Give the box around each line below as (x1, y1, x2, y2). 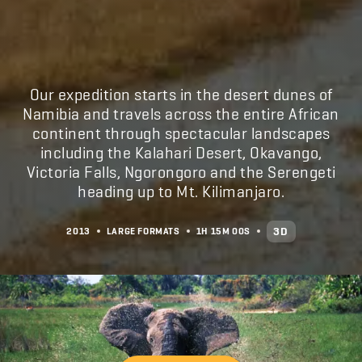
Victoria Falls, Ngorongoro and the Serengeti (26, 161, 336, 183)
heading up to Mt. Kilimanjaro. (78, 180, 284, 202)
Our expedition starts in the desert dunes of (29, 83, 333, 105)
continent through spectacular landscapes (32, 122, 330, 144)
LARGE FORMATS (106, 225, 180, 238)
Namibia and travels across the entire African (23, 103, 339, 124)
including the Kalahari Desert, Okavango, (40, 141, 322, 163)
